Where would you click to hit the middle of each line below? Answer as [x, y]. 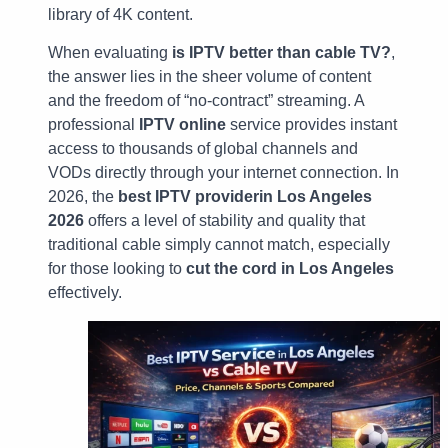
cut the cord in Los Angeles [290, 269]
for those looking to [117, 269]
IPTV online [182, 125]
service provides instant [311, 125]
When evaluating [110, 53]
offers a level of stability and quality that [224, 221]
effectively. [85, 293]
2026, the [83, 197]
